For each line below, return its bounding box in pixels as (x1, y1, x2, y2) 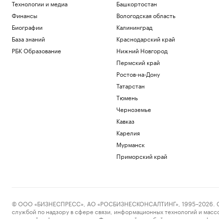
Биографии (12, 22, 43, 31)
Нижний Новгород (116, 45, 168, 55)
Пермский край (116, 57, 160, 66)
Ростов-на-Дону (116, 69, 160, 78)
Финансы (12, 10, 37, 20)
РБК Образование (12, 45, 61, 55)
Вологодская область (116, 10, 175, 20)
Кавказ (116, 116, 134, 125)
